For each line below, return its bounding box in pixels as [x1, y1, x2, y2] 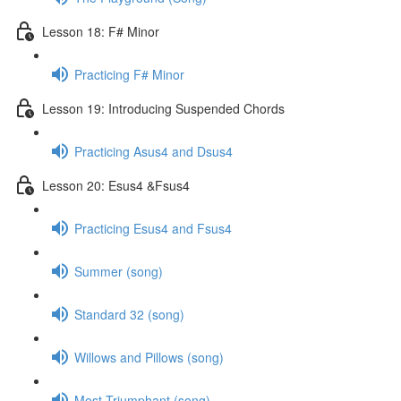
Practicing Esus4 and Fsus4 [74, 218, 232, 237]
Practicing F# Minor [74, 64, 184, 83]
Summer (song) [74, 261, 163, 280]
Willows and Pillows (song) [74, 347, 224, 366]
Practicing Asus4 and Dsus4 [74, 141, 233, 160]
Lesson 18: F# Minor [42, 21, 159, 40]
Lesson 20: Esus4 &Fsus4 [42, 175, 190, 194]
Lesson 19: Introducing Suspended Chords [42, 98, 285, 117]
